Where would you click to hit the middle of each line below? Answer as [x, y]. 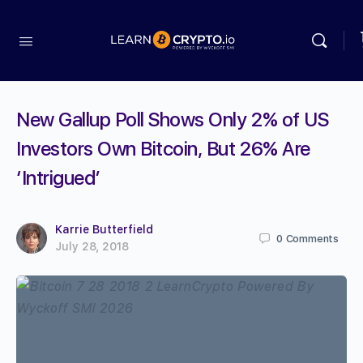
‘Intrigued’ [58, 178]
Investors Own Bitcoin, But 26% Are [163, 149]
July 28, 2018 [92, 246]
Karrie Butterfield [104, 229]
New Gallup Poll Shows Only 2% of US [173, 120]
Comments [312, 238]
